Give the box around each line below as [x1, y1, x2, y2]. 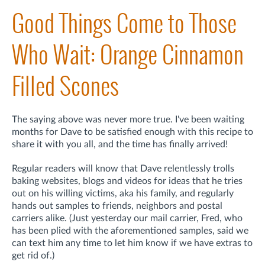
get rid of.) [12, 251, 54, 261]
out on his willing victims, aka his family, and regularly [12, 189, 234, 199]
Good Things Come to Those [12, 6, 237, 41]
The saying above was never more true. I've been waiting [12, 115, 244, 125]
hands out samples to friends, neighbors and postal [12, 201, 222, 211]
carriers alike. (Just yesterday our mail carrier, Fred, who [12, 214, 243, 224]
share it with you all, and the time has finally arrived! [12, 140, 228, 150]
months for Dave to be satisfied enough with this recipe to [12, 127, 253, 137]
